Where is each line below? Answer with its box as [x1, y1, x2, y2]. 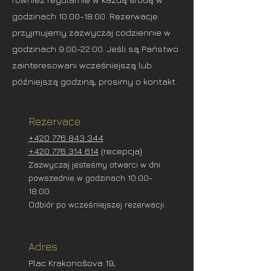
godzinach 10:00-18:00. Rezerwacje [12, 11, 158, 21]
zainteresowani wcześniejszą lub [12, 60, 152, 70]
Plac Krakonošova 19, [28, 258, 116, 268]
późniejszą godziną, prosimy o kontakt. [12, 76, 177, 87]
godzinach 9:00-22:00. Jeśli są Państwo [12, 44, 178, 54]
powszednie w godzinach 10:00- [28, 172, 153, 183]
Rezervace [28, 115, 80, 128]
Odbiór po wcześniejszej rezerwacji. [28, 199, 166, 209]
